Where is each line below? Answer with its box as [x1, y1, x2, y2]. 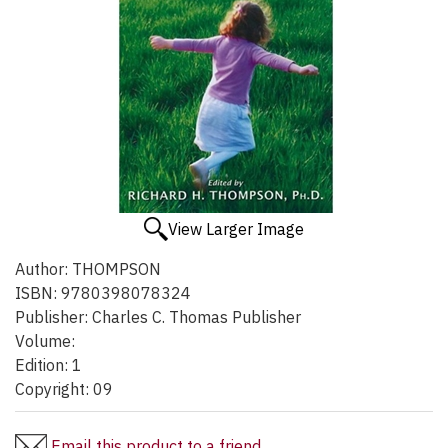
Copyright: [15, 379, 89, 400]
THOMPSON [68, 259, 161, 280]
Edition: [15, 355, 68, 376]
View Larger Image [168, 219, 304, 240]
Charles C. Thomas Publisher [88, 307, 301, 328]
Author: [15, 259, 68, 280]
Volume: [15, 331, 75, 352]
